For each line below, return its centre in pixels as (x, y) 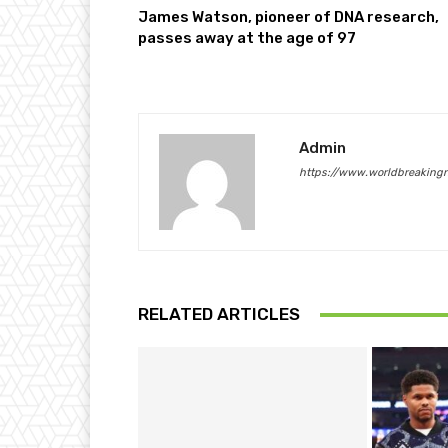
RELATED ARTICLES (219, 314)
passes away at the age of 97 (247, 38)
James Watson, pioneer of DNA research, (288, 17)
